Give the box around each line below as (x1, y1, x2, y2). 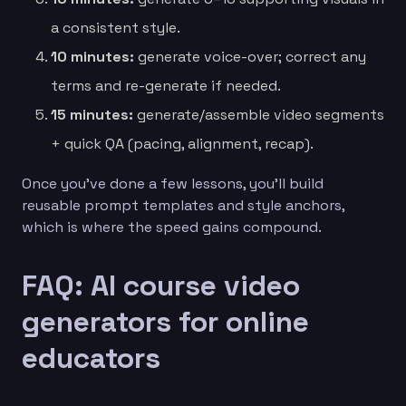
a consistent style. (51, 17, 180, 37)
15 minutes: (51, 104, 133, 124)
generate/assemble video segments (133, 104, 384, 124)
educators (22, 339, 160, 376)
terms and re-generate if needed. (51, 75, 281, 95)
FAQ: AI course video (22, 266, 300, 304)
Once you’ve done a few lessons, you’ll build (22, 173, 324, 193)
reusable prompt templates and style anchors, (22, 195, 344, 215)
